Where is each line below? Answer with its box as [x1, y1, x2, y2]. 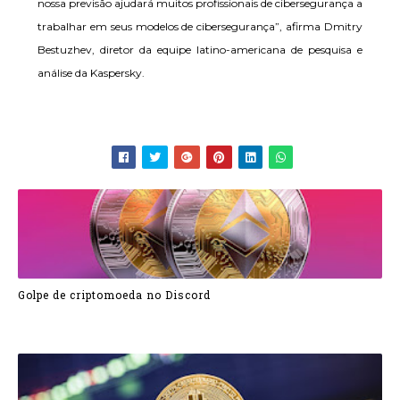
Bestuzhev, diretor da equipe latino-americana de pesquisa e [37, 43, 362, 56]
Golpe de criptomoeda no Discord [18, 287, 211, 303]
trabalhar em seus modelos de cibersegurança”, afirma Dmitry [37, 20, 362, 33]
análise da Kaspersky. [37, 66, 145, 79]
